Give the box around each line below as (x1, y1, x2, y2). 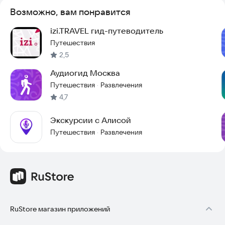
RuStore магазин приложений (10, 204, 110, 213)
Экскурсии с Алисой (50, 115, 131, 125)
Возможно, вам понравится (10, 6, 131, 18)
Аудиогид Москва (50, 68, 120, 78)
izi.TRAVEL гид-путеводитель (50, 26, 163, 36)
